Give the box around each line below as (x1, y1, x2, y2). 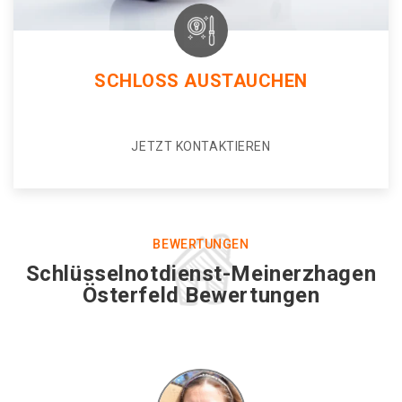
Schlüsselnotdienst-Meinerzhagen (25, 261, 377, 286)
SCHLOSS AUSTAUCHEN (93, 70, 309, 92)
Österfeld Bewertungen (82, 283, 320, 308)
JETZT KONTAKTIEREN (131, 139, 271, 153)
